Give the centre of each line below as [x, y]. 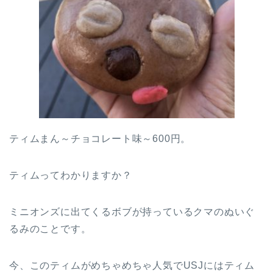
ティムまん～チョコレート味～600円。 [100, 139]
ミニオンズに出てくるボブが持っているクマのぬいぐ [132, 212]
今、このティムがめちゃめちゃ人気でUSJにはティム [132, 266]
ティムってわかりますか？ [71, 175]
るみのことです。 [50, 229]
